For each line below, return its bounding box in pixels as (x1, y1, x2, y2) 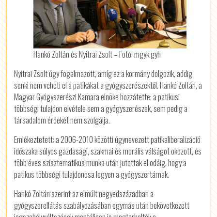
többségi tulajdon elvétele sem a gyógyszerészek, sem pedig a (14, 103, 188, 115)
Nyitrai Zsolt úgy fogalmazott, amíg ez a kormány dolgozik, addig (14, 68, 193, 80)
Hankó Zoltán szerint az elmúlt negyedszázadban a (14, 188, 154, 200)
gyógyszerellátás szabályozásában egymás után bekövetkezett (14, 200, 190, 212)
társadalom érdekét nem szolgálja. (14, 114, 110, 126)
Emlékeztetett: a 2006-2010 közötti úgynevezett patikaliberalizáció (14, 134, 201, 146)
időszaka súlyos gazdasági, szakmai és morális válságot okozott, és (14, 145, 202, 157)
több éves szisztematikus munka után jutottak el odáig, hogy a (14, 157, 187, 169)
